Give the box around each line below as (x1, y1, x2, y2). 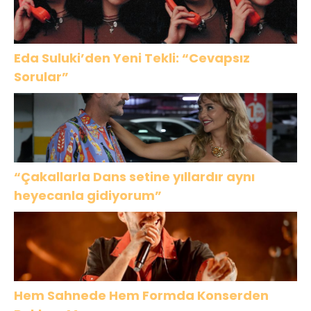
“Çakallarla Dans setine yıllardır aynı (14, 167, 255, 185)
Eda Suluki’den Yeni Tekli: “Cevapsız (14, 49, 250, 67)
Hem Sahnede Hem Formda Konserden (14, 286, 197, 304)
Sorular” (14, 67, 69, 85)
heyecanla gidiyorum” (14, 186, 162, 204)
